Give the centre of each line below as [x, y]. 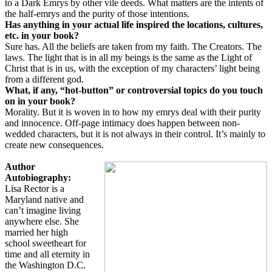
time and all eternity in [47, 254]
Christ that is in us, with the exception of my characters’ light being [132, 68]
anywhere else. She [42, 221]
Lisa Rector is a [35, 189]
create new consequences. [54, 145]
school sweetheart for [46, 243]
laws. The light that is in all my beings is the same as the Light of [128, 57]
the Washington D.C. [45, 265]
